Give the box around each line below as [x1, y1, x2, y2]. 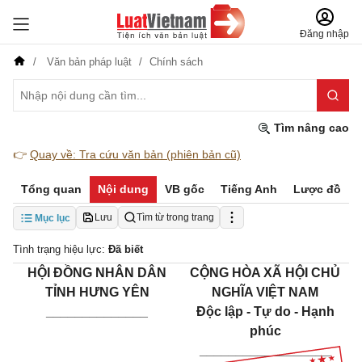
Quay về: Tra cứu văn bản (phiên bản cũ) [30, 148, 241, 161]
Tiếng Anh [221, 183, 277, 196]
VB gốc [165, 183, 204, 196]
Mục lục [35, 213, 70, 224]
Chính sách [149, 56, 203, 68]
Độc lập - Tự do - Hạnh [196, 305, 335, 318]
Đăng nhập [300, 28, 349, 40]
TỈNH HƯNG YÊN [44, 285, 149, 299]
